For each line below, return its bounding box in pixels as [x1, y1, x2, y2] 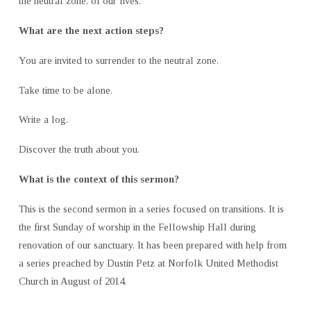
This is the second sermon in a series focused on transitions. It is [18, 203, 284, 215]
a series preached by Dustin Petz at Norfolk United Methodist [18, 257, 278, 269]
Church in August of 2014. [18, 275, 126, 287]
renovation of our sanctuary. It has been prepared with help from [18, 239, 287, 251]
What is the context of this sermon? [18, 173, 179, 185]
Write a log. [18, 114, 68, 126]
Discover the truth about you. [18, 144, 140, 155]
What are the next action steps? [18, 24, 164, 36]
